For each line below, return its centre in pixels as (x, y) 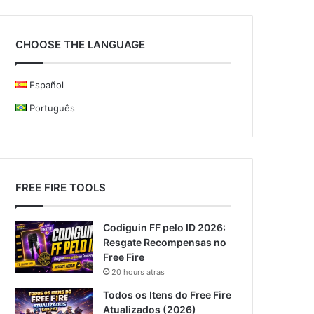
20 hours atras (138, 272)
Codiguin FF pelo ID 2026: (165, 227)
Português (52, 108)
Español (46, 85)
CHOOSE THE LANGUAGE (81, 45)
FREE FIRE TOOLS (61, 187)
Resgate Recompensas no (165, 242)
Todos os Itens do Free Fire (168, 295)
